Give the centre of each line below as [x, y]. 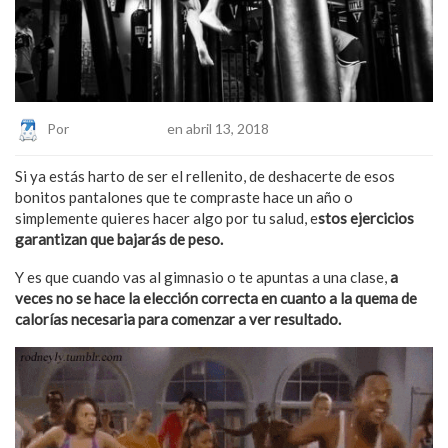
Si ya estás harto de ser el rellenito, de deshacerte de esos [205, 175]
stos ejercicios [366, 217]
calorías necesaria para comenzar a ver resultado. [179, 318]
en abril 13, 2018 [216, 128]
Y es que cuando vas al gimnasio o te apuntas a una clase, [202, 276]
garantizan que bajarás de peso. [119, 238]
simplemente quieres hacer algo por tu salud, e [166, 217]
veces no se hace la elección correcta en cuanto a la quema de [216, 297]
